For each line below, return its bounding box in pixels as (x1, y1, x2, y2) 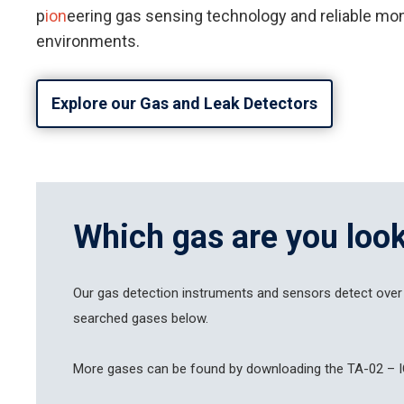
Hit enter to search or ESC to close (160, 327, 370, 344)
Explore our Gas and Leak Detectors (51, 94, 318, 114)
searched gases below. (73, 310, 209, 327)
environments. (36, 32, 141, 51)
